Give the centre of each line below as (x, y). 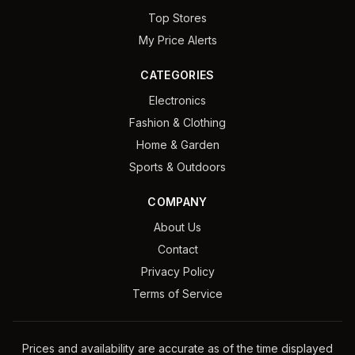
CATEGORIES (177, 75)
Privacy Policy (177, 271)
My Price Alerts (177, 40)
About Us (177, 227)
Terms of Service (177, 294)
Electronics (177, 100)
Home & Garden (177, 145)
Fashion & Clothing (177, 122)
